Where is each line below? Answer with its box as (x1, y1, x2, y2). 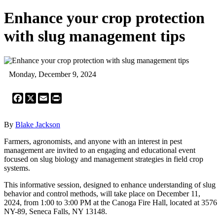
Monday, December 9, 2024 (9, 70, 96, 78)
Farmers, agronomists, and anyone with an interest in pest (4, 137, 182, 146)
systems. (4, 163, 30, 172)
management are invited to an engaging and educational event (4, 146, 195, 154)
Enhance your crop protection (4, 9, 205, 27)
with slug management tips (4, 27, 185, 45)
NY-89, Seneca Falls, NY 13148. (4, 207, 107, 216)
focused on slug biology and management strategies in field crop (4, 154, 203, 163)
